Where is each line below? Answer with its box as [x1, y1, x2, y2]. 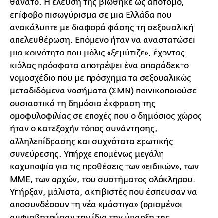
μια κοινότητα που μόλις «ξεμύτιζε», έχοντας [10, 48, 185, 57]
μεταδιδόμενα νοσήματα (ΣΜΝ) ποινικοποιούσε [10, 86, 197, 95]
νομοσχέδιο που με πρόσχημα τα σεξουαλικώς [10, 73, 191, 83]
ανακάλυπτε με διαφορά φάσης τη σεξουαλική [10, 22, 194, 32]
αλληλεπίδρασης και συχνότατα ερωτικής [10, 136, 173, 146]
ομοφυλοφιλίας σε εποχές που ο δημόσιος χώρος [10, 111, 202, 121]
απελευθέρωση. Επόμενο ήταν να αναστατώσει [10, 35, 195, 45]
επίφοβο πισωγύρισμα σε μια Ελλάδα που [10, 10, 172, 19]
